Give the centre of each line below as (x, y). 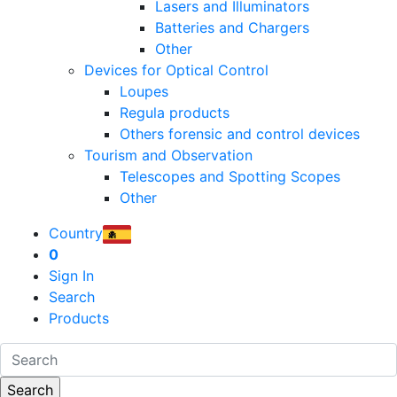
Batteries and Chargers (232, 28)
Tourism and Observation (168, 156)
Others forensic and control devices (240, 134)
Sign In (71, 276)
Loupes (144, 92)
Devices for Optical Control (176, 70)
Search (72, 297)
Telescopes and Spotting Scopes (230, 177)
